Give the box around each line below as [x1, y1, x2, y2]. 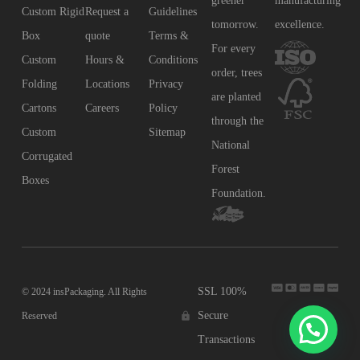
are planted [211, 91, 262, 104]
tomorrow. [211, 18, 260, 31]
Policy [148, 102, 178, 115]
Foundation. [211, 187, 267, 200]
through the [211, 115, 264, 128]
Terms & [148, 30, 189, 43]
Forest [211, 163, 240, 176]
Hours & [84, 54, 125, 67]
